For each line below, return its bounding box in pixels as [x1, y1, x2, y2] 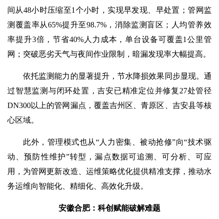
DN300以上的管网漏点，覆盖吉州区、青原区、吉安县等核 [7, 101, 212, 109]
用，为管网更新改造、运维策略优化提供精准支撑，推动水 [7, 167, 212, 175]
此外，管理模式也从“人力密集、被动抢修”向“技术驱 [23, 138, 212, 146]
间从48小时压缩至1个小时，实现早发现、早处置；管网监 [7, 6, 212, 14]
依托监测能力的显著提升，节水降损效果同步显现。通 [23, 72, 212, 80]
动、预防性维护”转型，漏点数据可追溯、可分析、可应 [7, 153, 212, 161]
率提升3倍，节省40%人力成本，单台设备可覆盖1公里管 [7, 35, 212, 44]
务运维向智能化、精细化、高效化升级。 [7, 182, 148, 190]
